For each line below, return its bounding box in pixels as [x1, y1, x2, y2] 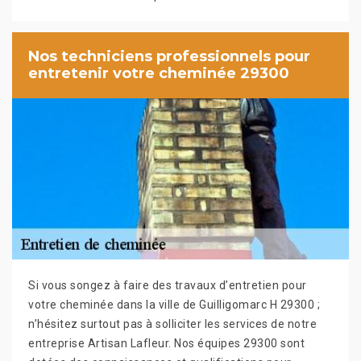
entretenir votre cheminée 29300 [28, 64, 289, 82]
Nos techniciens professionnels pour [28, 47, 310, 65]
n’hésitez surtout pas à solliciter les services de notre [28, 317, 317, 330]
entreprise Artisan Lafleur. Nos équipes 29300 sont [28, 336, 305, 350]
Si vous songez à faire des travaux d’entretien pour [28, 278, 307, 292]
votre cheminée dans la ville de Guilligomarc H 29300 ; [28, 297, 320, 311]
